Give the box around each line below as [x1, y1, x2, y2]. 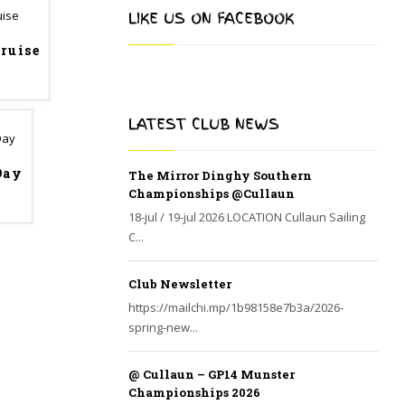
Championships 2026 [128, 384, 260, 400]
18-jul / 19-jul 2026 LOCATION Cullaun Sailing [128, 209, 365, 225]
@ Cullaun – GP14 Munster [128, 366, 295, 382]
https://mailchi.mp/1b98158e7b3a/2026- [128, 299, 344, 316]
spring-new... [128, 319, 198, 335]
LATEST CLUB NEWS [128, 113, 279, 135]
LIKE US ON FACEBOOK [128, 7, 294, 29]
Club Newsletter [128, 276, 231, 292]
